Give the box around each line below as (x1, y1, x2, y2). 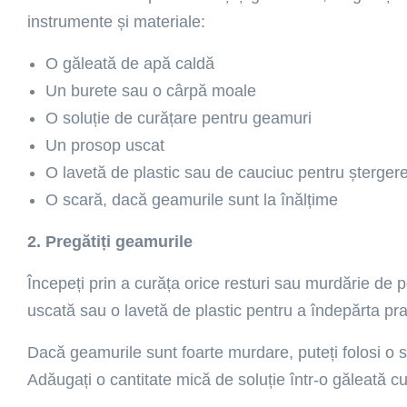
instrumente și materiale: (27, 13, 205, 31)
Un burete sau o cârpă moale (45, 82, 256, 100)
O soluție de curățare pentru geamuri (45, 109, 312, 127)
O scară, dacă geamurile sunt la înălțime (45, 191, 338, 209)
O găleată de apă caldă (45, 55, 214, 73)
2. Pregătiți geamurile (27, 233, 193, 251)
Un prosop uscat (45, 136, 164, 154)
